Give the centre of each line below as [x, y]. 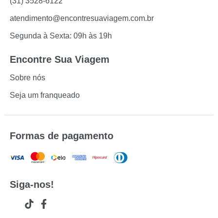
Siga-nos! [32, 184]
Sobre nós [27, 78]
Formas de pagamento [62, 136]
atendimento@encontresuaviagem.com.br [82, 18]
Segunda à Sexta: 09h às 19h [61, 36]
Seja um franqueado [45, 95]
